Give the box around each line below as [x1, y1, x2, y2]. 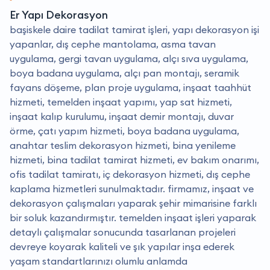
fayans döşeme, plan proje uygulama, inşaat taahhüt [10, 81, 251, 93]
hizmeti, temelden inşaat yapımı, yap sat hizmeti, [10, 95, 232, 108]
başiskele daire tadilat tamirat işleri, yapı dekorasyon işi [10, 23, 259, 36]
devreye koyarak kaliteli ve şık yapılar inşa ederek [10, 240, 234, 253]
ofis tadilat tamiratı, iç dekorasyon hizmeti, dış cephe [10, 168, 250, 180]
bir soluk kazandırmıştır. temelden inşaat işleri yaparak [10, 211, 256, 224]
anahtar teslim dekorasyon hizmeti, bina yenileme [10, 139, 236, 151]
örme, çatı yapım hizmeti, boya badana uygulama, [10, 124, 239, 137]
